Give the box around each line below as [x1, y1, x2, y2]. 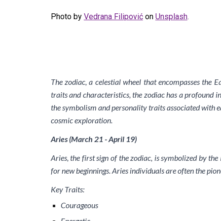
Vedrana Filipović [83, 12, 143, 22]
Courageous [60, 200, 98, 210]
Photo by [50, 12, 82, 22]
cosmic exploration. [50, 115, 112, 125]
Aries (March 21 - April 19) [50, 134, 137, 144]
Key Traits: [50, 184, 84, 194]
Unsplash [155, 12, 187, 22]
